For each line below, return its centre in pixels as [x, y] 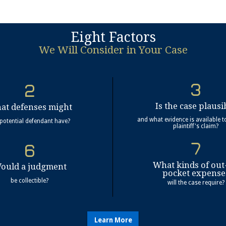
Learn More [113, 220]
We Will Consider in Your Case [113, 50]
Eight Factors [113, 37]
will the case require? [196, 182]
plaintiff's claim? [196, 126]
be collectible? [30, 181]
